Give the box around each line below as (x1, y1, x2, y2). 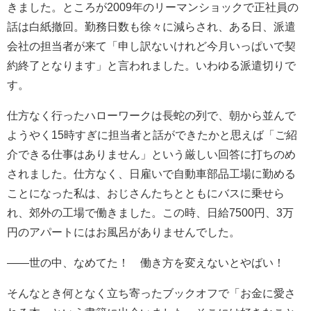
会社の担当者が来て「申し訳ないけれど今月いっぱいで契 (7, 40, 296, 52)
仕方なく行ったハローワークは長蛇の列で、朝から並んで (7, 110, 296, 121)
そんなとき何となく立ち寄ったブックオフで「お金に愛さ (7, 287, 296, 299)
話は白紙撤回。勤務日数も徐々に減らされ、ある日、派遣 (7, 21, 296, 33)
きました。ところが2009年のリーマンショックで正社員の (7, 1, 299, 13)
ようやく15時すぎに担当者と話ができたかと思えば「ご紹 (7, 129, 297, 141)
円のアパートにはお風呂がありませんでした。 (7, 226, 240, 238)
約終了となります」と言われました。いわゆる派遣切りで (7, 60, 296, 72)
